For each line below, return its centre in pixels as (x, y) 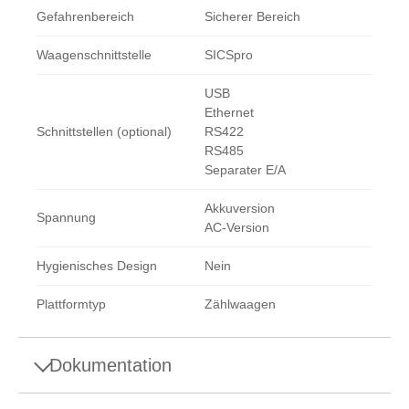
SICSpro (229, 55)
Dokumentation (110, 366)
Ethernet (229, 113)
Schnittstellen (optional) (104, 132)
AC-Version (237, 228)
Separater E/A (245, 170)
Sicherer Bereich (252, 17)
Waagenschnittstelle (94, 55)
